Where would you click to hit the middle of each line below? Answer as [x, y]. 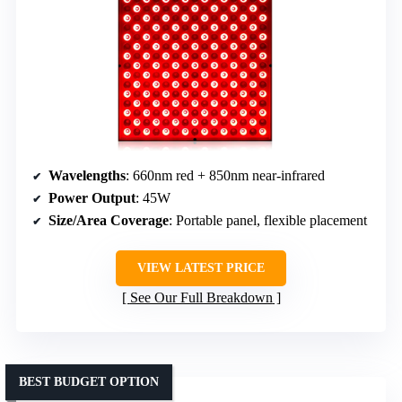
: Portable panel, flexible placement [268, 221]
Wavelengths [87, 176]
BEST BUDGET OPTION [89, 382]
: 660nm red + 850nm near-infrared [225, 176]
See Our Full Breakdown [201, 298]
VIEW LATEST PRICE [201, 268]
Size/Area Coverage [109, 221]
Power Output [92, 198]
